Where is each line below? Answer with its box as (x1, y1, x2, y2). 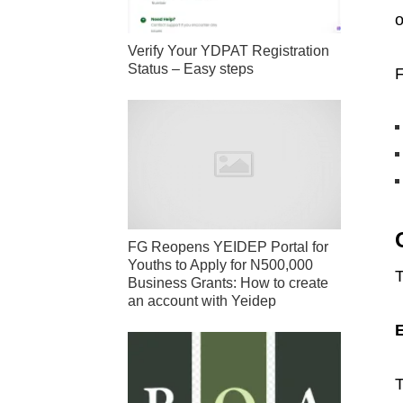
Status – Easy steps (128, 61, 254, 77)
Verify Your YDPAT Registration (128, 43, 329, 59)
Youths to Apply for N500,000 (128, 257, 313, 273)
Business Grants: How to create (128, 275, 328, 291)
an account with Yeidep (128, 293, 276, 309)
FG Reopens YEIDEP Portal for (128, 239, 328, 255)
